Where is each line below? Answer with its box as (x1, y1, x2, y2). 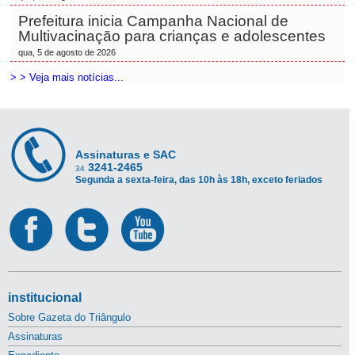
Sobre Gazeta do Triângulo (8, 311, 131, 323)
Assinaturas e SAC (75, 148, 176, 161)
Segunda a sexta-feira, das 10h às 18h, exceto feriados (75, 174, 323, 185)
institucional (8, 291, 82, 304)
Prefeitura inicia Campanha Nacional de (18, 13, 289, 29)
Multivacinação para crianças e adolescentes (18, 28, 326, 44)
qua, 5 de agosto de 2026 (18, 48, 116, 57)
